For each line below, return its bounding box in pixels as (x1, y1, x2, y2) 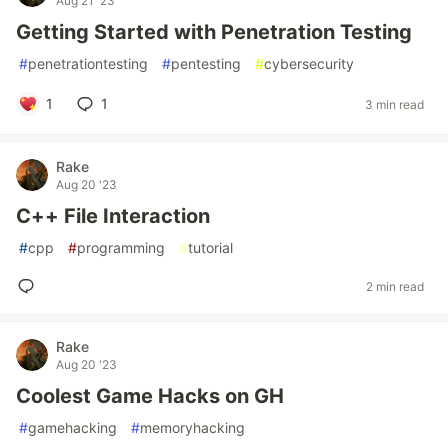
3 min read (365, 96, 424, 112)
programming (77, 239, 165, 256)
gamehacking (28, 419, 117, 436)
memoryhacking (140, 419, 245, 436)
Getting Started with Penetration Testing (16, 20, 412, 44)
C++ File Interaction (16, 204, 210, 228)
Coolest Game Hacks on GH (16, 384, 284, 408)
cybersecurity (264, 55, 354, 72)
